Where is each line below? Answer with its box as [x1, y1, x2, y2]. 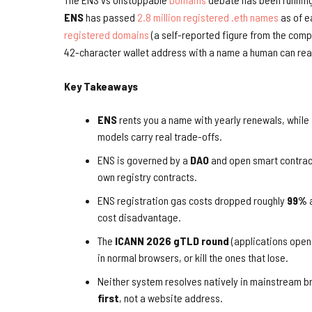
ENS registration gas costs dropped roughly [97, 193, 287, 207]
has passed [84, 10, 137, 24]
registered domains [64, 27, 149, 41]
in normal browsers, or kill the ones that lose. [97, 250, 288, 264]
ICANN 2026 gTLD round [115, 233, 229, 247]
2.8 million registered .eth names [137, 10, 281, 24]
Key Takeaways [64, 79, 138, 93]
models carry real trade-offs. [97, 129, 222, 143]
